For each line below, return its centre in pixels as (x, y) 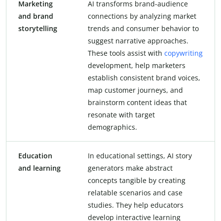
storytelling (38, 29)
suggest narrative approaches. (138, 41)
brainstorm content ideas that (137, 103)
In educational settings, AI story (140, 156)
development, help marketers (137, 66)
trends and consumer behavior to (143, 29)
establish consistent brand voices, (144, 78)
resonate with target (121, 115)
